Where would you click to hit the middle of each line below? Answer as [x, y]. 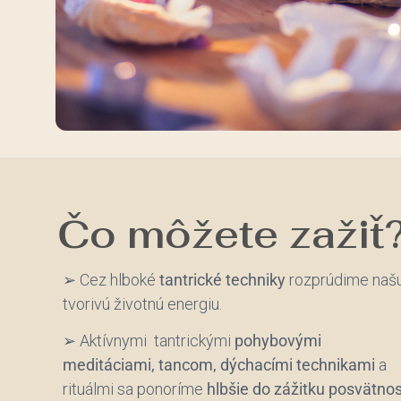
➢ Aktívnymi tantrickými [149, 341]
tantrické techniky [222, 279]
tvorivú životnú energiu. [142, 303]
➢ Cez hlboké [111, 279]
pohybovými [278, 341]
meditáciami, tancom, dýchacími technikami [219, 365]
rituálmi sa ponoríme [135, 389]
